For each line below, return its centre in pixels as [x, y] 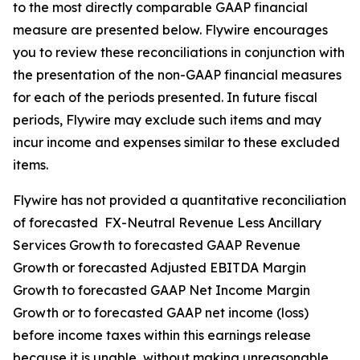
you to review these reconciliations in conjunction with [179, 52]
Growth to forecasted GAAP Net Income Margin [162, 290]
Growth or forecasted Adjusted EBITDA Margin [160, 268]
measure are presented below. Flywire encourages [170, 30]
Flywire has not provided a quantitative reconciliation [180, 200]
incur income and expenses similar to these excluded [176, 142]
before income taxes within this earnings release [162, 335]
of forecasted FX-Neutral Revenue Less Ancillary [167, 223]
